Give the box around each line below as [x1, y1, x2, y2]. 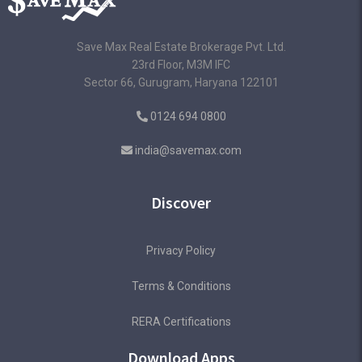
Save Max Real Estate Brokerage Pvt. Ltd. [76, 40, 286, 54]
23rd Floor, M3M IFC [132, 58, 230, 72]
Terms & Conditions [131, 280, 231, 293]
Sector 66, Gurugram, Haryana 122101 [83, 76, 279, 90]
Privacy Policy [146, 244, 216, 258]
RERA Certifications [131, 315, 231, 329]
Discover [151, 192, 211, 213]
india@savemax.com [134, 144, 242, 158]
